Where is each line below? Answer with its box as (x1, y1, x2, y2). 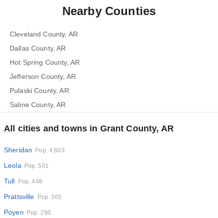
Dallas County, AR (10, 44, 66, 52)
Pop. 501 (24, 163, 49, 169)
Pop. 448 (18, 178, 42, 185)
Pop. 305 (37, 194, 62, 200)
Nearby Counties (62, 4, 156, 18)
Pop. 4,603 (35, 147, 65, 154)
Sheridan (4, 146, 33, 154)
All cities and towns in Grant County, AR (4, 124, 174, 133)
